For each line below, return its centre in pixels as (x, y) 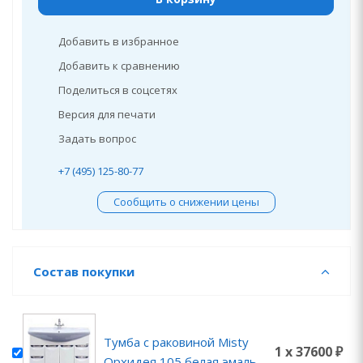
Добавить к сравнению (119, 66)
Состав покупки (84, 271)
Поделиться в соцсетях (118, 90)
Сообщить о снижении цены (186, 202)
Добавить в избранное (119, 41)
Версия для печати (107, 114)
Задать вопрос (97, 139)
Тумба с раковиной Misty (176, 342)
